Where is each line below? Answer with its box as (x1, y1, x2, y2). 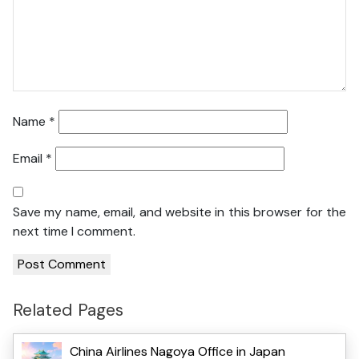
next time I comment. (13, 223, 135, 240)
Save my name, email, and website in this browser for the (13, 204, 346, 221)
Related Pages (13, 298, 123, 322)
